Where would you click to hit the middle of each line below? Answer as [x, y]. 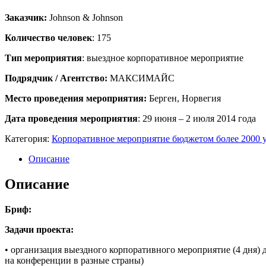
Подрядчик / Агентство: [57, 78]
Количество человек [48, 38]
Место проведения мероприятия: [76, 99]
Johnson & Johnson [85, 18]
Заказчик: [26, 18]
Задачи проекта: [39, 230]
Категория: [28, 139]
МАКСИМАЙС [142, 78]
